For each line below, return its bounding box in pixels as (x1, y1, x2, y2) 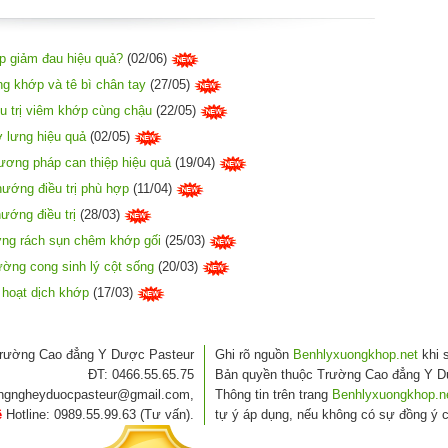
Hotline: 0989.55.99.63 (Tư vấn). (2, 407, 195, 423)
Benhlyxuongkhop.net (293, 347, 419, 363)
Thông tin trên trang (215, 387, 333, 403)
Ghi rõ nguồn (215, 347, 294, 363)
